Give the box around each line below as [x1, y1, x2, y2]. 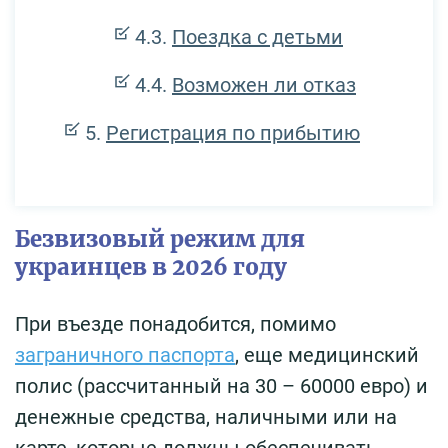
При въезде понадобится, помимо [15, 312, 336, 337]
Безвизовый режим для [15, 225, 305, 254]
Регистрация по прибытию [106, 121, 360, 146]
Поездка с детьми [172, 25, 343, 50]
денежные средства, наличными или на [15, 405, 397, 430]
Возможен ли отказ [172, 73, 356, 98]
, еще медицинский [235, 343, 419, 368]
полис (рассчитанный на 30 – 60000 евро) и [15, 374, 428, 399]
